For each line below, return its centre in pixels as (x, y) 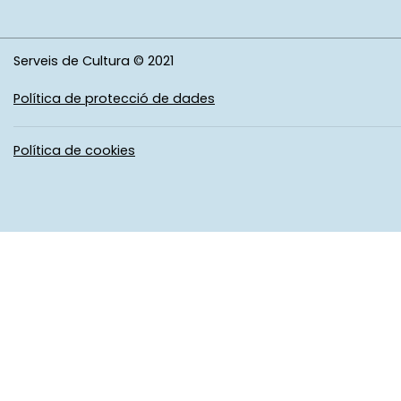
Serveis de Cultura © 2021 (94, 61)
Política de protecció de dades (114, 99)
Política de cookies (74, 150)
